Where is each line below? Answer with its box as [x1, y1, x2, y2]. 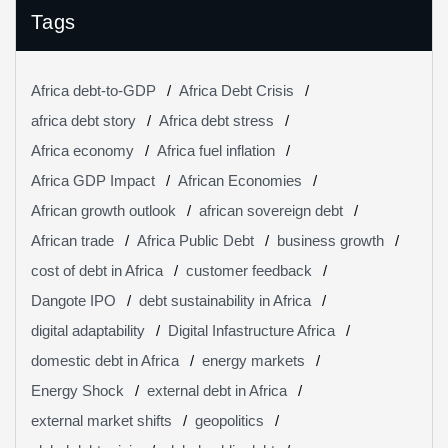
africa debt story [31, 112, 136, 130]
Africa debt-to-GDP [31, 82, 156, 100]
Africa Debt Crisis [179, 82, 294, 100]
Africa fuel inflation [157, 142, 275, 160]
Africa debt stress [159, 112, 274, 130]
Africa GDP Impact [31, 172, 155, 190]
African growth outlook [31, 202, 176, 220]
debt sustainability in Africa [139, 292, 311, 310]
